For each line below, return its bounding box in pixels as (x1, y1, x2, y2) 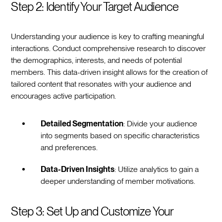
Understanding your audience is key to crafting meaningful (11, 31, 205, 41)
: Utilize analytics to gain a (114, 164, 199, 174)
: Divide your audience (123, 118, 198, 128)
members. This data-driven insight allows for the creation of (11, 67, 208, 77)
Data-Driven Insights (41, 164, 115, 174)
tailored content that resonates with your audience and (11, 79, 192, 89)
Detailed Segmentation (41, 118, 124, 128)
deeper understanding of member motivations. (41, 176, 196, 186)
